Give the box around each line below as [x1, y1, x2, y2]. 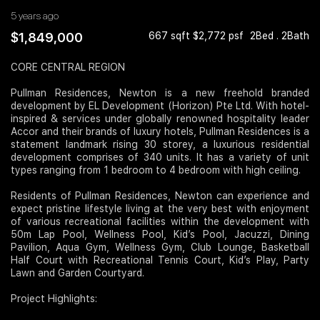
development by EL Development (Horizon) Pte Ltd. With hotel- [11, 100, 309, 112]
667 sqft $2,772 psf [149, 30, 246, 42]
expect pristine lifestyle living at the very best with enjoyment [11, 203, 309, 215]
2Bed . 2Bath [250, 30, 309, 42]
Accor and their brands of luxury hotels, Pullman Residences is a [11, 126, 309, 138]
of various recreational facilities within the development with [11, 216, 309, 228]
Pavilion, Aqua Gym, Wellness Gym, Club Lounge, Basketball [11, 241, 309, 254]
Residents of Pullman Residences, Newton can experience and [11, 190, 309, 202]
